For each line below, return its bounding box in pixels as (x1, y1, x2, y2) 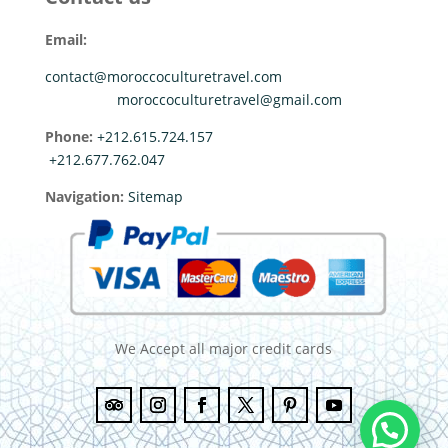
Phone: (44, 127, 93, 147)
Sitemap (127, 187, 183, 207)
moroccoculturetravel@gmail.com (116, 90, 342, 110)
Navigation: (44, 187, 128, 207)
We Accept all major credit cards (115, 338, 333, 358)
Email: (44, 30, 87, 50)
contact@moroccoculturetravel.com (44, 67, 282, 87)
